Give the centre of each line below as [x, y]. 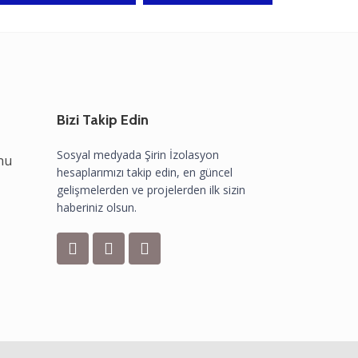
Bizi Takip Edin [103, 120]
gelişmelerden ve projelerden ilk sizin [151, 190]
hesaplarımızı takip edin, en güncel [145, 172]
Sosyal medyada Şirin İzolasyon [138, 155]
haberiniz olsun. [97, 207]
